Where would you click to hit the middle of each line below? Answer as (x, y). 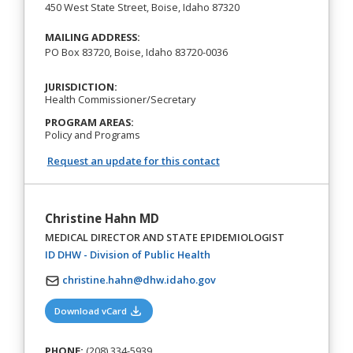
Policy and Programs (92, 134)
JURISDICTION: (81, 86)
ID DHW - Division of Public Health (127, 254)
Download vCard (92, 310)
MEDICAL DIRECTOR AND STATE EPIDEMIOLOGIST (164, 238)
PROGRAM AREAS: (89, 122)
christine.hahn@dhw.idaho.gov (139, 279)
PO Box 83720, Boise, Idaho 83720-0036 (136, 52)
